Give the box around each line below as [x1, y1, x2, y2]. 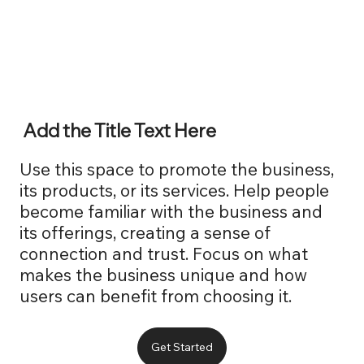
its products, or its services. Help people [19, 180, 330, 201]
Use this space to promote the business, [19, 158, 335, 180]
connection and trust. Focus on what [19, 243, 309, 265]
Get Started [150, 340, 213, 355]
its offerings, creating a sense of [19, 222, 271, 244]
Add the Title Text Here [22, 119, 216, 143]
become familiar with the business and [19, 201, 323, 223]
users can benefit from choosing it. [19, 285, 292, 307]
